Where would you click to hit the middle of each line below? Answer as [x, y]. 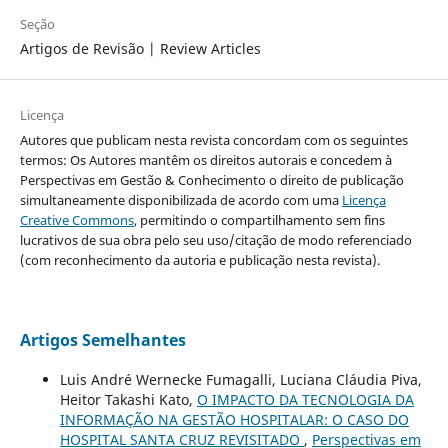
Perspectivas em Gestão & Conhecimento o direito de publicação [211, 180]
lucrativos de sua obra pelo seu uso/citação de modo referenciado [215, 240]
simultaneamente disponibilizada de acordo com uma [180, 200]
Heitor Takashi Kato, [128, 400]
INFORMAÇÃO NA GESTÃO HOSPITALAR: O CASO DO [234, 420]
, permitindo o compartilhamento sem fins [259, 220]
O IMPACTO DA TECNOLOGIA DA [305, 400]
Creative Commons [76, 220]
